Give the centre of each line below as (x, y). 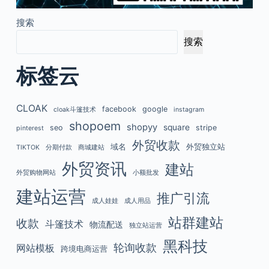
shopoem (95, 126)
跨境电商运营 (84, 249)
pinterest (30, 128)
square (176, 127)
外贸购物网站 (36, 172)
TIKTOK (28, 147)
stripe (206, 127)
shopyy (142, 127)
